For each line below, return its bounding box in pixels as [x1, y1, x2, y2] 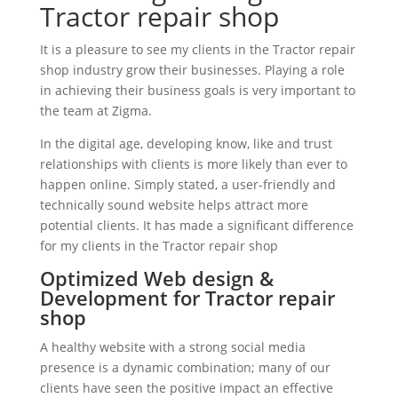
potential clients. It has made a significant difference [39, 217, 354, 235]
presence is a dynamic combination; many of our [39, 359, 330, 377]
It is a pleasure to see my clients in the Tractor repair [39, 41, 355, 59]
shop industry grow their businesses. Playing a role [39, 61, 345, 79]
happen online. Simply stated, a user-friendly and [39, 176, 336, 194]
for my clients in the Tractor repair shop [39, 237, 278, 255]
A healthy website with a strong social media [39, 338, 306, 356]
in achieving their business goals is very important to [39, 82, 355, 99]
